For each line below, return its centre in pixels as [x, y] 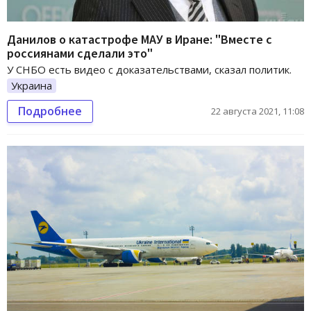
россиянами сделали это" [80, 53]
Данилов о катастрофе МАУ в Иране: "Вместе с [140, 39]
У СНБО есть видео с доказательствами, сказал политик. [149, 69]
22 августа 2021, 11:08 [258, 111]
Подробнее [50, 111]
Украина [32, 85]
